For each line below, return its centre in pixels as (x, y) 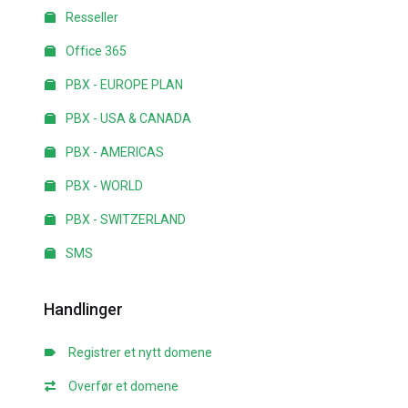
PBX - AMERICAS (113, 152)
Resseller (91, 17)
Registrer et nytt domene (138, 352)
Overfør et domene (121, 386)
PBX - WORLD (103, 186)
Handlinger (80, 309)
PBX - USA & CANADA (127, 118)
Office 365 (95, 51)
